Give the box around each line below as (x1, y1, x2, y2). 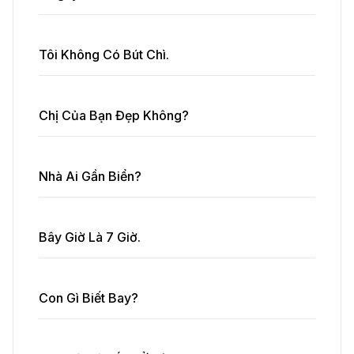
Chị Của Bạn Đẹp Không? (39, 107, 189, 123)
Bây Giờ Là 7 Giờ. (39, 229, 141, 245)
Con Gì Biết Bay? (39, 290, 138, 306)
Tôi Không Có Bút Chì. (39, 47, 169, 62)
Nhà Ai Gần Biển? (39, 168, 141, 184)
